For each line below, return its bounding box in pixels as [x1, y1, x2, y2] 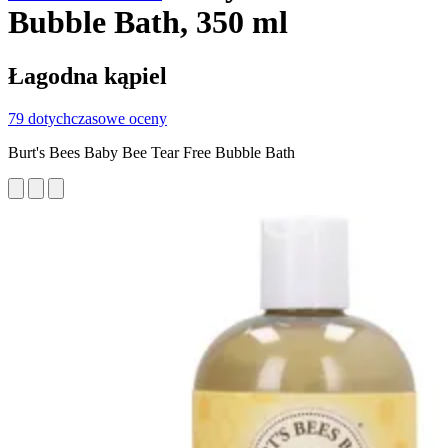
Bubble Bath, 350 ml [8, 4, 288, 41]
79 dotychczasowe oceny [8, 109, 167, 127]
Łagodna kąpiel [8, 62, 167, 89]
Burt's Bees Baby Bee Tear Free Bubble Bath [8, 143, 295, 161]
